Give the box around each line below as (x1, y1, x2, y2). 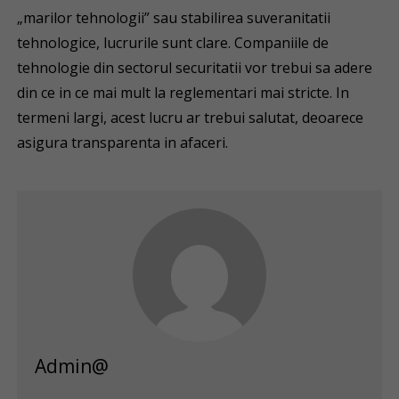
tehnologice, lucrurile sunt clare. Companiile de (17, 33, 330, 53)
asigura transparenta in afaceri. (17, 133, 229, 152)
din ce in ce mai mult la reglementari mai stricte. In (17, 83, 350, 102)
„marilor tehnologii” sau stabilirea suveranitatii (17, 8, 331, 28)
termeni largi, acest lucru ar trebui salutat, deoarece (17, 108, 364, 127)
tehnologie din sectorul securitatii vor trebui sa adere (17, 58, 373, 77)
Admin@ (35, 354, 110, 379)
